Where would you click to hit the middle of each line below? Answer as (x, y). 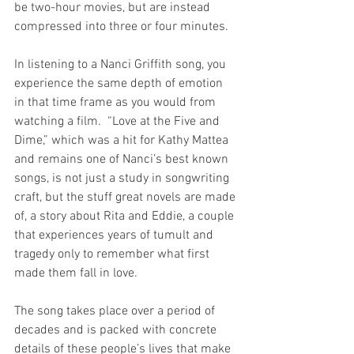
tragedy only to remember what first (113, 254)
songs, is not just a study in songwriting (123, 178)
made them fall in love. (77, 273)
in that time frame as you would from (117, 102)
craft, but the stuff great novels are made (126, 197)
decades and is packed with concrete (117, 330)
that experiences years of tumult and (115, 235)
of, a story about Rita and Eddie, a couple (126, 216)
